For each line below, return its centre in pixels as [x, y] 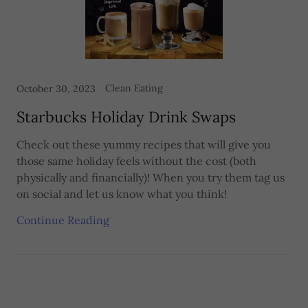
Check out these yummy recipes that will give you [144, 144]
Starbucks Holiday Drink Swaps [126, 117]
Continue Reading [63, 220]
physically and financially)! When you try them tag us [151, 177]
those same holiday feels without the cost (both [136, 161]
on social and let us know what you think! [122, 194]
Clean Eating [134, 88]
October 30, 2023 [56, 89]
